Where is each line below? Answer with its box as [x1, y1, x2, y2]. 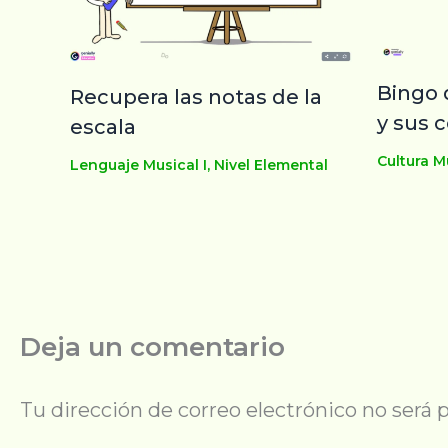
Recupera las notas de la [70, 84, 322, 109]
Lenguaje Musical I [70, 155, 207, 174]
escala [70, 114, 136, 139]
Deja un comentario [20, 330, 285, 363]
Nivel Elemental [214, 155, 328, 174]
